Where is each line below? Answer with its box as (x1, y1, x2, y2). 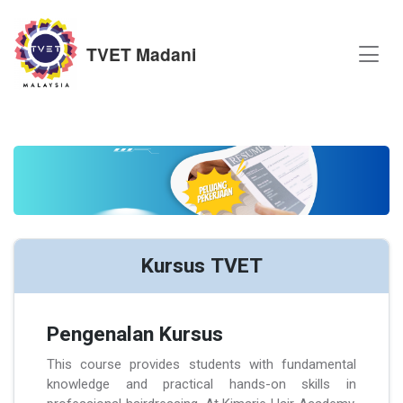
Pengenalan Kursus (47, 318, 223, 350)
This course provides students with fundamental (47, 355, 356, 372)
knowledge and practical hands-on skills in (47, 375, 356, 392)
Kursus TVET (140, 250, 263, 282)
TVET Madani (86, 41, 196, 67)
